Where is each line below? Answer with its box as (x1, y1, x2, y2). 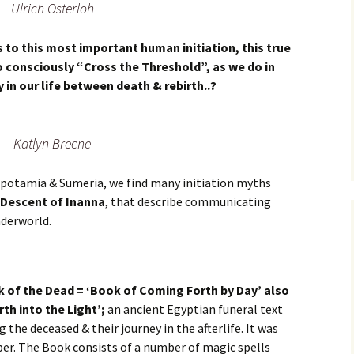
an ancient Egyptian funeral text (107, 301, 283, 318)
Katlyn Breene (13, 134, 91, 153)
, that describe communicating (105, 194, 271, 210)
